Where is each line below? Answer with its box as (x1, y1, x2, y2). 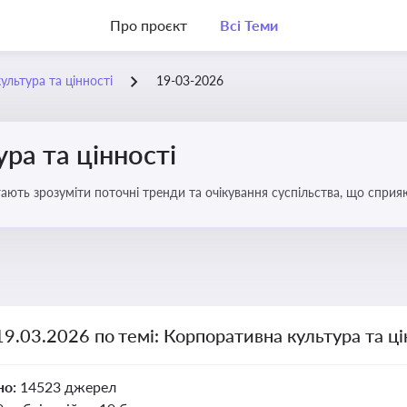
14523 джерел (19, 378, 116, 395)
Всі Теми (219, 16, 278, 34)
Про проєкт (110, 16, 187, 34)
